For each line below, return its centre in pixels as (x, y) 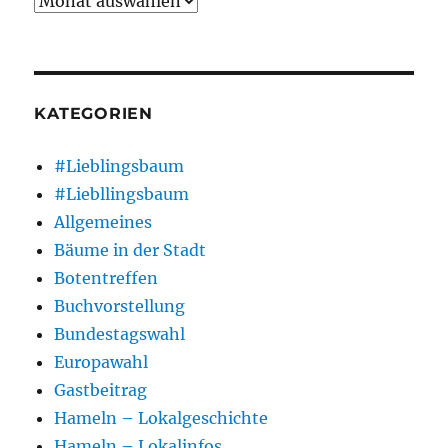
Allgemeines (103, 221)
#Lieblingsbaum (119, 165)
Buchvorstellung (120, 305)
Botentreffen (106, 277)
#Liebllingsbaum (122, 193)
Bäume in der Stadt (130, 249)
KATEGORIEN (93, 113)
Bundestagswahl (120, 333)
